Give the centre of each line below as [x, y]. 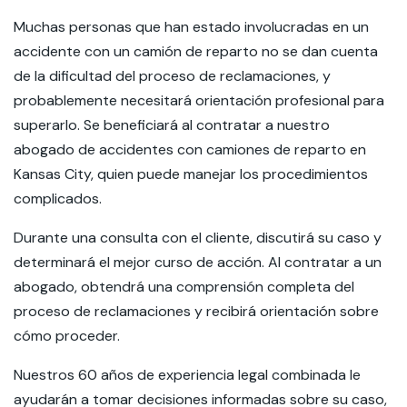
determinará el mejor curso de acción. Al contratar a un [198, 262]
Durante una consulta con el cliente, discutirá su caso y [198, 238]
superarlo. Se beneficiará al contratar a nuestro [172, 125]
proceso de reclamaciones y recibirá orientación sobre [196, 311]
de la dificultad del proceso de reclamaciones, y [172, 76]
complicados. [60, 199]
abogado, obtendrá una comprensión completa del [184, 287]
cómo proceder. [69, 336]
